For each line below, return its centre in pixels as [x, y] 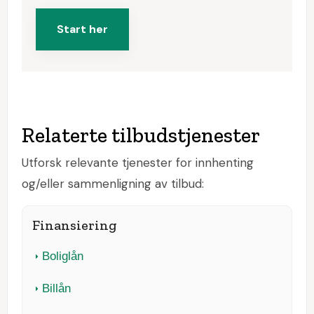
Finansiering [75, 225]
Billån [57, 289]
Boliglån [63, 257]
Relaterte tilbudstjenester [141, 135]
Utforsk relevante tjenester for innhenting [138, 163]
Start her [82, 29]
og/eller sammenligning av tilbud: [113, 184]
